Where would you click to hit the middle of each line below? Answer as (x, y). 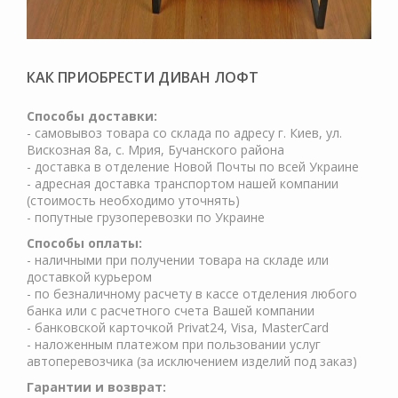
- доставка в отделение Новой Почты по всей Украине (193, 167)
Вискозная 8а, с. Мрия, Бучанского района (155, 150)
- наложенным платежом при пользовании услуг (174, 344)
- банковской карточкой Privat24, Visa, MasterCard (178, 327)
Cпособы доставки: (92, 116)
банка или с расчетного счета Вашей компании (171, 310)
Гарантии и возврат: (96, 387)
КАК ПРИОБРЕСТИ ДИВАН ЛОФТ (143, 77)
